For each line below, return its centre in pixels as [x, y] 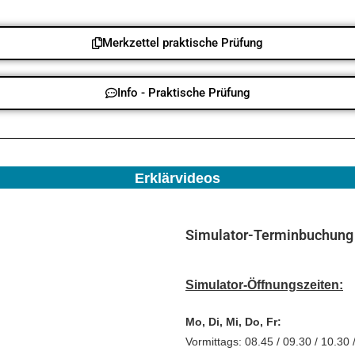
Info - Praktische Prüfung [183, 92]
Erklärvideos [177, 178]
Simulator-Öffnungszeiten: [264, 284]
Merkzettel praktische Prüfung [183, 42]
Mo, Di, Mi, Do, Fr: [233, 321]
